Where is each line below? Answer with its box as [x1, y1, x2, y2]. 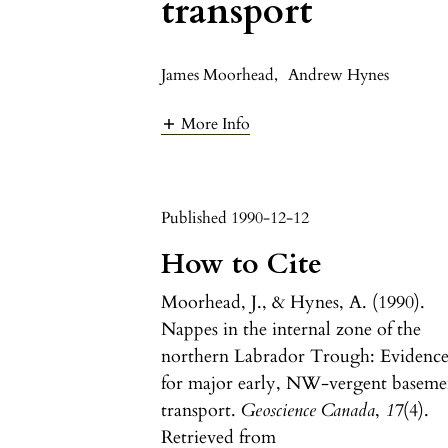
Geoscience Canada [241, 398, 376, 424]
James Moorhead [161, 64, 275, 86]
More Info [181, 113, 251, 136]
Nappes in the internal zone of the [161, 317, 422, 343]
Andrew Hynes [288, 64, 390, 86]
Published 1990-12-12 [161, 207, 310, 230]
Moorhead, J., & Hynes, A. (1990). [161, 290, 426, 316]
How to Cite [161, 245, 323, 284]
